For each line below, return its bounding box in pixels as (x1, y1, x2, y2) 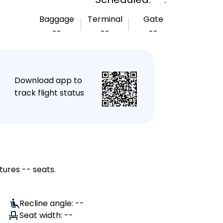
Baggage (39, 13, 75, 25)
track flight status (14, 87, 84, 99)
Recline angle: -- (19, 198, 84, 209)
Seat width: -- (19, 210, 73, 221)
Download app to (14, 75, 82, 86)
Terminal (88, 13, 122, 25)
